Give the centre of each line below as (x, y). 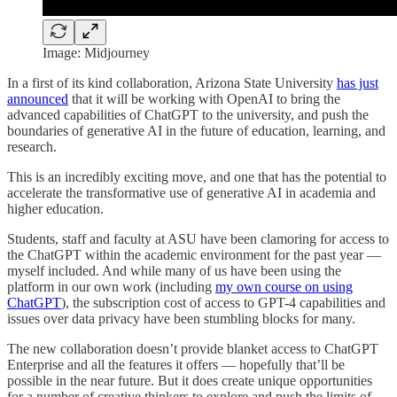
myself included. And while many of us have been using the (174, 270)
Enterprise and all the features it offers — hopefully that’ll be (176, 364)
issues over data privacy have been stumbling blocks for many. (181, 318)
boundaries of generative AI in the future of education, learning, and (196, 130)
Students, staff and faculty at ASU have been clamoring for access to (198, 238)
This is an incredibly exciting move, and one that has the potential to (197, 176)
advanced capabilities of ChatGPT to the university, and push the (188, 114)
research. (32, 146)
